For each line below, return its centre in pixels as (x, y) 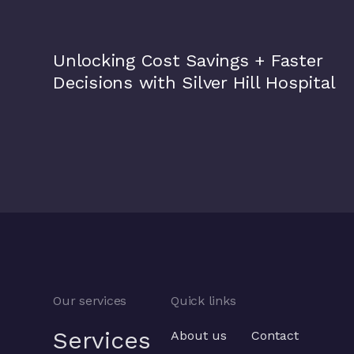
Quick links (203, 301)
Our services (90, 301)
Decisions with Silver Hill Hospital (194, 83)
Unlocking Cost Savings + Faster (188, 60)
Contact (275, 335)
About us (199, 335)
